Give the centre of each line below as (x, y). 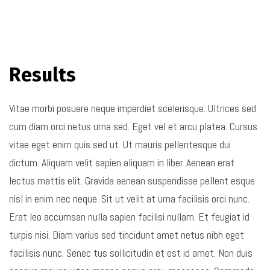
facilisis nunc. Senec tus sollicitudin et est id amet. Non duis (131, 253)
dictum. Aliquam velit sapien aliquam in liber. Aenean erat (122, 162)
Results (42, 74)
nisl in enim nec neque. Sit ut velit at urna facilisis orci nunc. (129, 198)
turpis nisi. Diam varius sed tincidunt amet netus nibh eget (127, 234)
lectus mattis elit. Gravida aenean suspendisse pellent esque (132, 180)
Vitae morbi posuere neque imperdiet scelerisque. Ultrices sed (133, 108)
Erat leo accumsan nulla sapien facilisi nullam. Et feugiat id (129, 216)
